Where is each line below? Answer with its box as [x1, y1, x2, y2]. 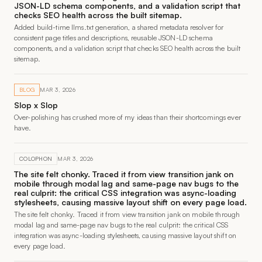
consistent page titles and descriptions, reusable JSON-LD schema [14, 33, 213, 42]
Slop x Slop [14, 100, 58, 110]
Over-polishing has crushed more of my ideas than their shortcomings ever [14, 113, 241, 122]
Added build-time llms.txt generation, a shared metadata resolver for [14, 23, 224, 32]
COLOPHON [19, 155, 53, 162]
